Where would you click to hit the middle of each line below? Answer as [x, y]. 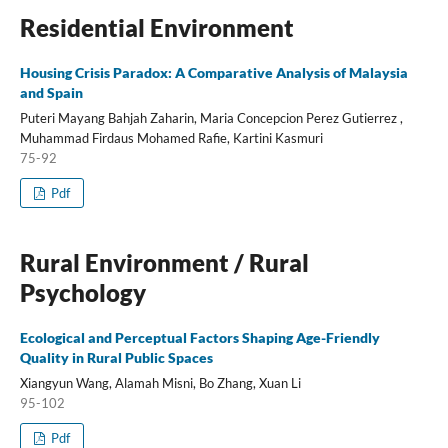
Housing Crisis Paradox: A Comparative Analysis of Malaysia [213, 72]
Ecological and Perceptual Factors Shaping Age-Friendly [199, 337]
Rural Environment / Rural [164, 262]
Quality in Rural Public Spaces [116, 357]
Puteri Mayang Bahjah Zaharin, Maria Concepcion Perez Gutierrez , [211, 117]
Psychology [82, 292]
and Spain [51, 92]
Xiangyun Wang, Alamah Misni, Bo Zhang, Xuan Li [160, 382]
